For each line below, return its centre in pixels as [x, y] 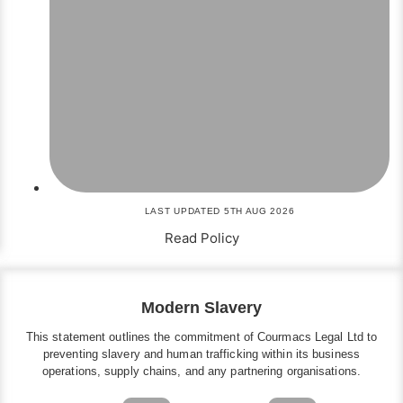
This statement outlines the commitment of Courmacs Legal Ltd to [201, 337]
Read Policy [201, 238]
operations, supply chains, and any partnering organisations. [201, 372]
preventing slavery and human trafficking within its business [201, 354]
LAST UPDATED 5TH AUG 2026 [219, 211]
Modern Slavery [201, 308]
